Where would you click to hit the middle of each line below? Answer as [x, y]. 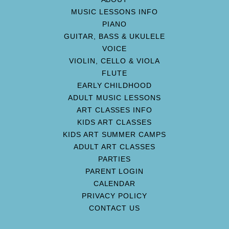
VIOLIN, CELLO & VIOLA [114, 61]
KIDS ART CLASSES [114, 122]
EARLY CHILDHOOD [114, 85]
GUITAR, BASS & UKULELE [114, 36]
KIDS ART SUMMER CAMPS [114, 134]
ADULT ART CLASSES [114, 147]
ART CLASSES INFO [114, 110]
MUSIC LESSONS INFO [114, 12]
